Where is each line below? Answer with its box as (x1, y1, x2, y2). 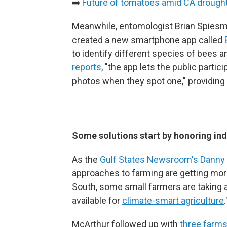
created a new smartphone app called (72, 34, 224, 45)
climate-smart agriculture (122, 195, 224, 206)
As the (72, 154, 100, 165)
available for (72, 195, 122, 206)
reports (72, 62, 101, 72)
